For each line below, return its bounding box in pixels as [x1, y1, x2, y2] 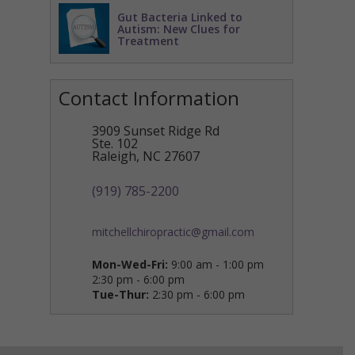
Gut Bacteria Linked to [117, 10, 242, 25]
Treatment [117, 33, 179, 48]
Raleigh [92, 147, 136, 165]
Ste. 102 [92, 135, 138, 152]
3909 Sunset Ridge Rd [92, 122, 219, 139]
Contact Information [59, 85, 239, 111]
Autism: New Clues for [117, 21, 240, 36]
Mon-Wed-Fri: [92, 257, 168, 272]
